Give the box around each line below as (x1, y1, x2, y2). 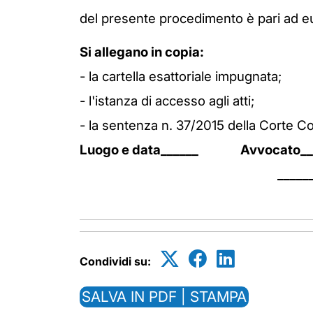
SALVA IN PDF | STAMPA (82, 288, 247, 305)
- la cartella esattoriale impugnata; (80, 68, 282, 85)
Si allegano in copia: (80, 44, 204, 60)
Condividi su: (80, 254, 151, 268)
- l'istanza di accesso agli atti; (80, 93, 254, 109)
